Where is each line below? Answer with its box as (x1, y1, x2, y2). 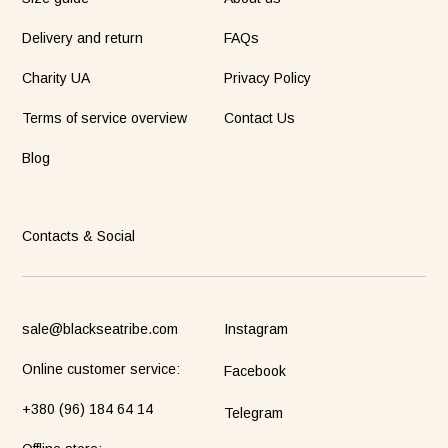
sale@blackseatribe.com (22, 320, 179, 337)
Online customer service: (22, 360, 181, 377)
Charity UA (22, 69, 91, 86)
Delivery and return (22, 29, 144, 46)
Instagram (224, 320, 288, 337)
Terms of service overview (22, 109, 188, 126)
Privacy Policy (224, 69, 311, 86)
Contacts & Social (22, 227, 136, 244)
